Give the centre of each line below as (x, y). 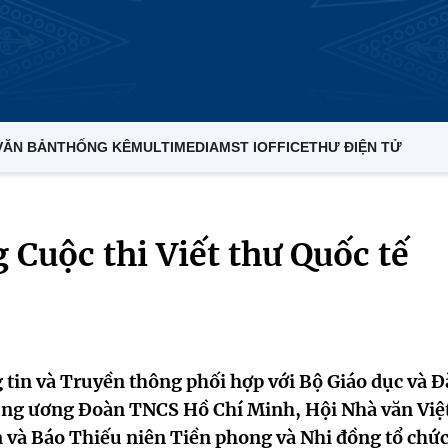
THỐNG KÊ (94, 147)
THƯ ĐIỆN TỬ (355, 147)
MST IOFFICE (264, 147)
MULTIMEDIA (175, 147)
